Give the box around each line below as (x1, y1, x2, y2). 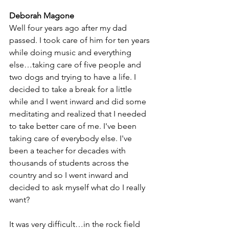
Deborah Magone (9, 11, 74, 21)
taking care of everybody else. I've (9, 133, 134, 144)
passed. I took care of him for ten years (9, 35, 152, 45)
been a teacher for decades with (9, 146, 128, 156)
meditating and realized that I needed (9, 109, 148, 119)
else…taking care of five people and (9, 60, 143, 70)
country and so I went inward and (9, 170, 130, 180)
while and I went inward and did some (9, 97, 148, 107)
